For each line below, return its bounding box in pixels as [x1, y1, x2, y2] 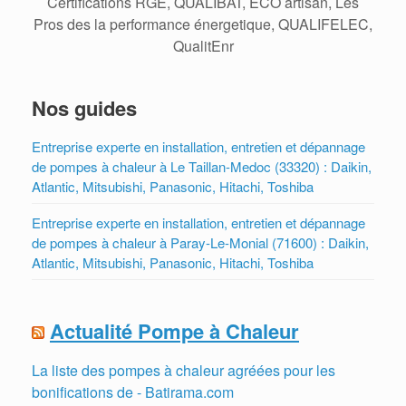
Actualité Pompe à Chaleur [50, 315, 299, 345]
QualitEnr [172, 34, 234, 56]
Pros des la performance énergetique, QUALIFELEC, [34, 13, 372, 34]
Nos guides [32, 92, 137, 122]
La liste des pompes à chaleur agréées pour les [32, 359, 335, 381]
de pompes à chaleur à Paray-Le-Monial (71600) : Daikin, [32, 232, 369, 252]
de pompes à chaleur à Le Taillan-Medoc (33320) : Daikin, [32, 156, 372, 176]
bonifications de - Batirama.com [32, 381, 234, 402]
